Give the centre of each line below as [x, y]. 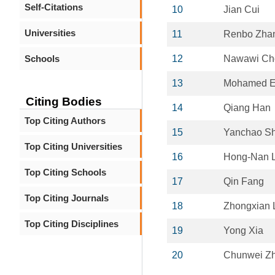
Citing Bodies [64, 102]
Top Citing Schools [65, 172]
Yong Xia [243, 230]
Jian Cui [242, 10]
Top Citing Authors [65, 121]
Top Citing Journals [67, 198]
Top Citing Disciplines [72, 224]
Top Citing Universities [73, 146]
